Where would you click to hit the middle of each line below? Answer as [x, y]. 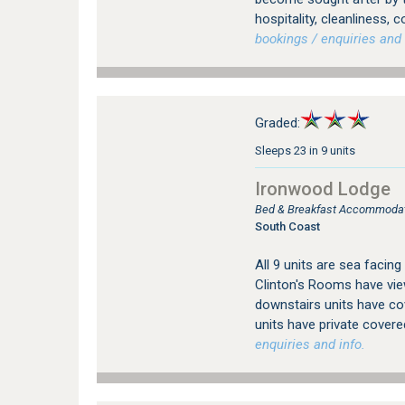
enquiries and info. [310, 344]
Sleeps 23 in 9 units [305, 150]
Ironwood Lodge [322, 188]
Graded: [277, 122]
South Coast [287, 226]
